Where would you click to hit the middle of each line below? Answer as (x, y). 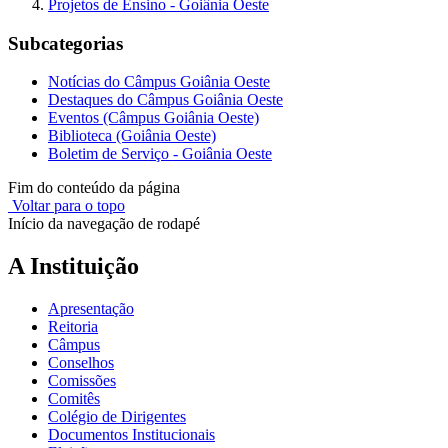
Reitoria (73, 327)
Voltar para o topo (66, 206)
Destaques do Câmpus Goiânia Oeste (165, 100)
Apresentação (91, 309)
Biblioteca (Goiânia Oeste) (132, 136)
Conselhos (81, 363)
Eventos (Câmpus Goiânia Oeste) (153, 118)
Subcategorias (65, 43)
